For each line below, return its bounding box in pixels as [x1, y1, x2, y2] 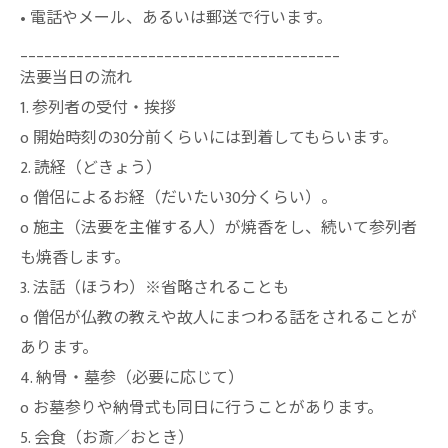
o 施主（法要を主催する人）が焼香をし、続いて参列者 [20, 215, 417, 242]
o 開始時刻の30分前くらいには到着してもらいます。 [20, 125, 398, 152]
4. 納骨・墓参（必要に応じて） [20, 365, 244, 392]
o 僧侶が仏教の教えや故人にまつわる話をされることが [20, 305, 417, 332]
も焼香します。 [20, 245, 130, 272]
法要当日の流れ [20, 65, 132, 92]
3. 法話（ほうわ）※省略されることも [20, 275, 289, 302]
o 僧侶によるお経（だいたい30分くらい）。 [20, 185, 337, 212]
